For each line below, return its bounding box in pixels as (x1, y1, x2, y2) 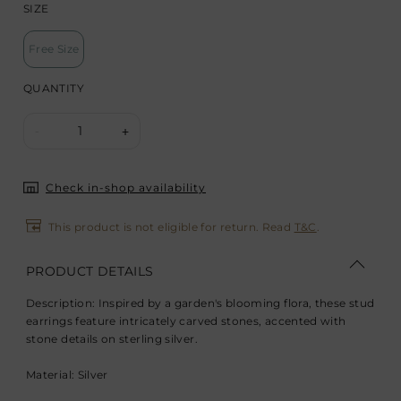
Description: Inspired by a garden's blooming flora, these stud (26, 296, 375, 310)
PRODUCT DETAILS (26, 263, 154, 279)
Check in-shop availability (46, 181, 206, 194)
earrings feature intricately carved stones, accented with (26, 314, 346, 328)
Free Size (29, 42, 80, 55)
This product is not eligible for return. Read (48, 220, 294, 234)
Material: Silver (26, 368, 108, 381)
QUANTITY (23, 81, 84, 95)
